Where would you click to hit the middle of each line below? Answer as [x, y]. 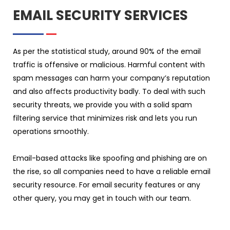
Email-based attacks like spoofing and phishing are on [110, 158]
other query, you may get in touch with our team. [102, 198]
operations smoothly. [51, 131]
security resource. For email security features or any [107, 185]
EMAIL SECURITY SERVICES [100, 15]
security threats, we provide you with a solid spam [102, 104]
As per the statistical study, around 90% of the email [107, 51]
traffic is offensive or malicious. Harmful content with [109, 64]
